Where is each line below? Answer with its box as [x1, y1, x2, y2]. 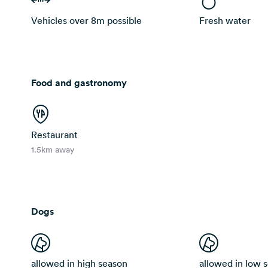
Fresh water [199, 14, 251, 26]
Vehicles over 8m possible [31, 14, 142, 26]
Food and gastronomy [31, 77, 127, 89]
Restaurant [31, 129, 78, 141]
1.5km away [31, 144, 74, 155]
